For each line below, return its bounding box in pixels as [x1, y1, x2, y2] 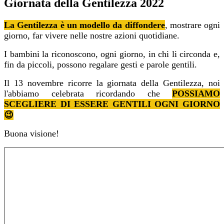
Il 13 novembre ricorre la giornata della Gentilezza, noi [4, 78, 220, 88]
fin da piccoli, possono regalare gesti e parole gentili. [4, 59, 197, 70]
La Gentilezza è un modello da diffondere [4, 20, 165, 30]
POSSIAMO [172, 88, 220, 99]
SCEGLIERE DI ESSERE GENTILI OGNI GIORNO [4, 99, 220, 109]
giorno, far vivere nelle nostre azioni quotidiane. [4, 30, 179, 41]
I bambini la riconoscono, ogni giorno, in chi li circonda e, [4, 49, 220, 59]
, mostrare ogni [164, 20, 220, 30]
